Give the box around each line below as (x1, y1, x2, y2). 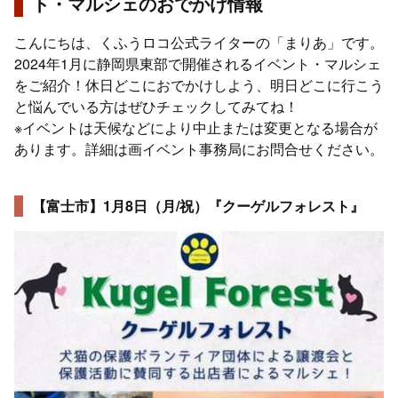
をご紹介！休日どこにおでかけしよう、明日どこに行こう (14, 74, 384, 95)
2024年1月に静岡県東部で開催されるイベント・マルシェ (14, 52, 381, 74)
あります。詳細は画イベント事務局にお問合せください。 (14, 138, 384, 159)
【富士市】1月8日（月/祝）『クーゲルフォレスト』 (32, 195, 364, 216)
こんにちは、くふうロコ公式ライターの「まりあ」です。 (14, 31, 384, 52)
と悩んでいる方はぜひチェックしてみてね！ (14, 95, 298, 116)
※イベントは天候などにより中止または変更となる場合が (14, 116, 378, 138)
